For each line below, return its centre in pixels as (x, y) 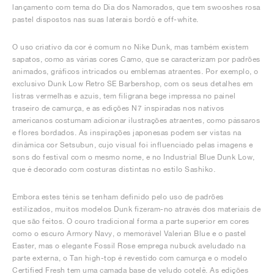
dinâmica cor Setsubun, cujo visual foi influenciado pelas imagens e (133, 144)
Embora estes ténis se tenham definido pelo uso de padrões (118, 196)
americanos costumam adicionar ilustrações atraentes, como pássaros (136, 120)
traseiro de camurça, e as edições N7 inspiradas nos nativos (118, 108)
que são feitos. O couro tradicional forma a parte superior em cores (131, 221)
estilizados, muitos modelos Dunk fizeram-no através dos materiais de (136, 209)
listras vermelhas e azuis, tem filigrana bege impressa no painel (124, 95)
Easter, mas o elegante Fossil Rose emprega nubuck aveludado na (129, 245)
